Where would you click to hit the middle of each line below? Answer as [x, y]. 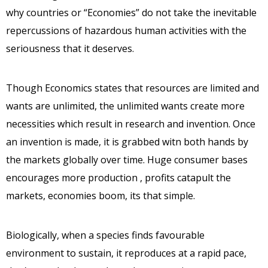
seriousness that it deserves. [70, 48]
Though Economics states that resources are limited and [133, 88]
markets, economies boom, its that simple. [100, 195]
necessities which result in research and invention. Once [131, 124]
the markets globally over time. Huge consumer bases [127, 159]
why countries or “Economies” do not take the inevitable [131, 12]
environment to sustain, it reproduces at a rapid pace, [126, 253]
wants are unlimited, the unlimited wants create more [125, 106]
